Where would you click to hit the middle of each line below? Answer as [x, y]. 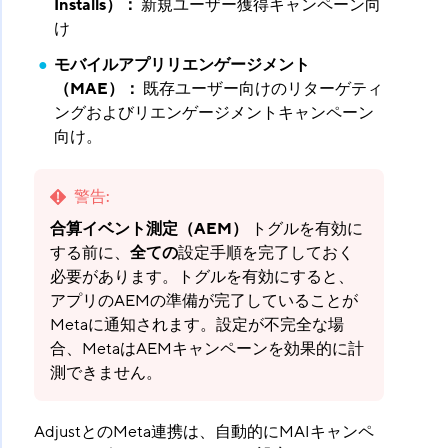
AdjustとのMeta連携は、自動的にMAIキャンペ [203, 432]
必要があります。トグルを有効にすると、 [201, 277]
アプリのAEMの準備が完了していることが [203, 301]
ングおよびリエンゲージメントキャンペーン [213, 113]
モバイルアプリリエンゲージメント [181, 65]
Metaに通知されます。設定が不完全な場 [196, 325]
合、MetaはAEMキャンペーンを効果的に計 [206, 349]
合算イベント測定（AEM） [148, 229]
